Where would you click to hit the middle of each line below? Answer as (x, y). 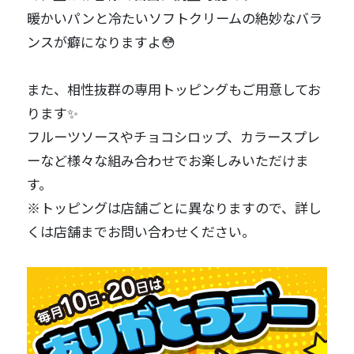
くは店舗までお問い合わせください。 (141, 232)
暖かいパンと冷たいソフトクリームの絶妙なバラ (175, 18)
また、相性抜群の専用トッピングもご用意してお (174, 89)
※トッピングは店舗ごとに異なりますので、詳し (175, 208)
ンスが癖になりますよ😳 (102, 42)
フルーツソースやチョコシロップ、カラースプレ (174, 137)
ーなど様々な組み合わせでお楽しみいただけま (168, 160)
